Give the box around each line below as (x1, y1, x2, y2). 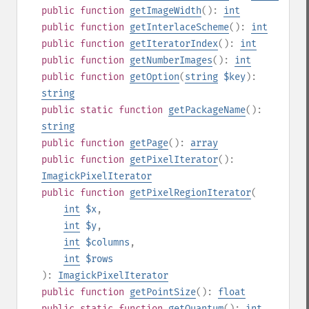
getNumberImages (130, 54, 212, 66)
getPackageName (168, 104, 246, 116)
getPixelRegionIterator (130, 187, 251, 199)
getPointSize (130, 286, 196, 298)
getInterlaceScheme (130, 21, 229, 33)
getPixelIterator (130, 154, 218, 166)
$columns (86, 237, 130, 248)
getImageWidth (130, 5, 201, 17)
